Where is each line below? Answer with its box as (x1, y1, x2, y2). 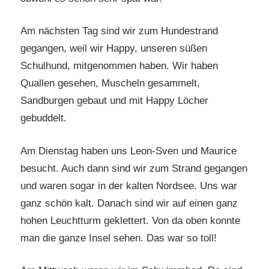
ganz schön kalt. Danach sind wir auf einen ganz (20, 197, 238, 209)
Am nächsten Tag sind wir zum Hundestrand (20, 25, 218, 37)
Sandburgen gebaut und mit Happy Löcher (20, 95, 208, 107)
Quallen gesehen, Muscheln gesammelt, (20, 77, 200, 89)
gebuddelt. (20, 112, 67, 124)
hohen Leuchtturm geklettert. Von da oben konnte (20, 214, 240, 226)
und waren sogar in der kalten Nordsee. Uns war (20, 180, 237, 192)
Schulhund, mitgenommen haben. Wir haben (20, 60, 218, 72)
